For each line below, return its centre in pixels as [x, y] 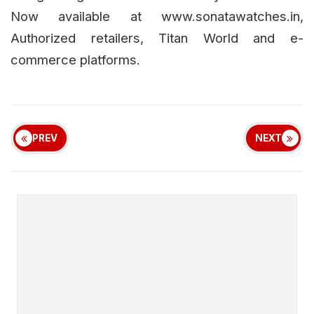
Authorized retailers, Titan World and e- [157, 38]
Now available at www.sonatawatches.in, [157, 16]
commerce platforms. [75, 60]
